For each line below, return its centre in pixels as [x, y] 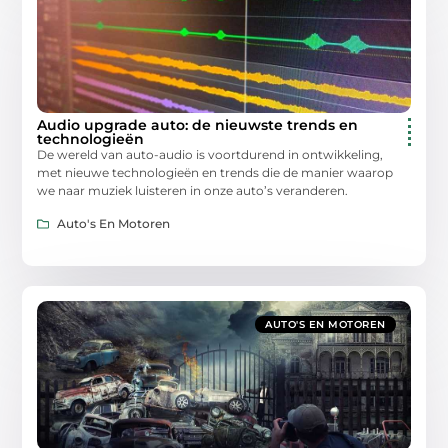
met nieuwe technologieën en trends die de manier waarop [215, 173]
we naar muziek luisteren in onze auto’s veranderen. [193, 191]
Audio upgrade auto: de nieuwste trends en [198, 125]
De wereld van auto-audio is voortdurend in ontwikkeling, [210, 155]
